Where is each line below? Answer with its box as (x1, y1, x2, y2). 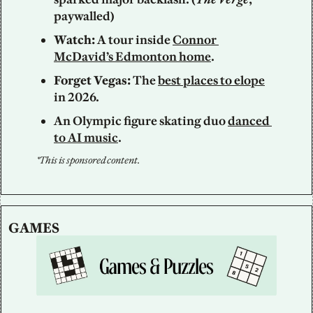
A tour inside (97, 32, 173, 48)
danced (228, 113, 270, 129)
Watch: (54, 32, 97, 48)
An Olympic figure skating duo (54, 113, 228, 129)
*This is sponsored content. (36, 154, 140, 166)
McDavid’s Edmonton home (54, 49, 211, 65)
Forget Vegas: (54, 73, 133, 89)
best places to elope (158, 73, 265, 89)
